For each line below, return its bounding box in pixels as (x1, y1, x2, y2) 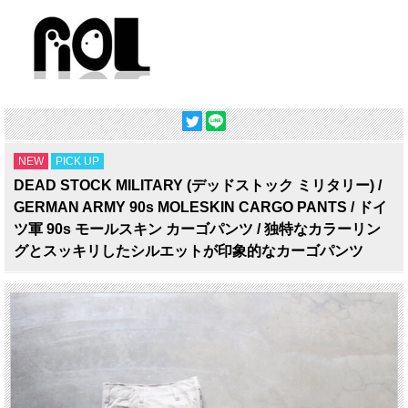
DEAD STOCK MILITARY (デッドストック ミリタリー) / (14, 177, 382, 193)
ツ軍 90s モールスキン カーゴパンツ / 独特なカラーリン (14, 220, 381, 237)
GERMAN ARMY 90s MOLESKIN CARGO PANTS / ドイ (14, 199, 387, 215)
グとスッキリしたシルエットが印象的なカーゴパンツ (14, 242, 363, 259)
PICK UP (56, 154, 99, 168)
